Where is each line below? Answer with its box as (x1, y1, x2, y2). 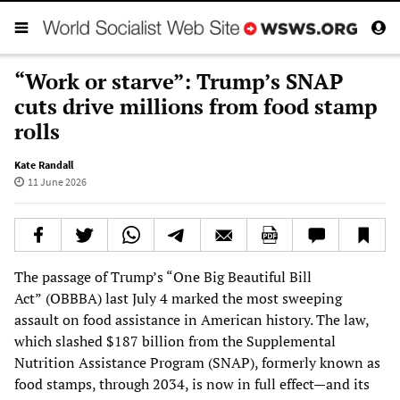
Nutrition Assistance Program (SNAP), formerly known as (14, 352, 380, 372)
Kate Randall (14, 157, 73, 171)
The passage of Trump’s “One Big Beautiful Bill (14, 266, 312, 287)
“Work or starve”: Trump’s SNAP (14, 66, 343, 96)
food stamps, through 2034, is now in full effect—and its (14, 373, 370, 394)
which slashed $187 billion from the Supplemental (14, 330, 336, 351)
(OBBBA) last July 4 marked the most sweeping (46, 287, 342, 308)
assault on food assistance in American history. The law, (14, 309, 369, 329)
